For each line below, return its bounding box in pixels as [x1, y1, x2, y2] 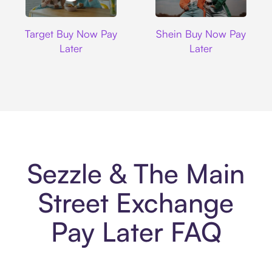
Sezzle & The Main [27, 157, 245, 191]
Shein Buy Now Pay [155, 27, 246, 40]
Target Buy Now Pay [25, 27, 118, 40]
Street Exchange [38, 186, 234, 220]
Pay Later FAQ [50, 215, 222, 249]
